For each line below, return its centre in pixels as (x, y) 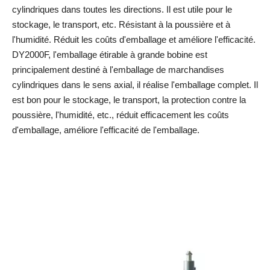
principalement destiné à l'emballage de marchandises (118, 70)
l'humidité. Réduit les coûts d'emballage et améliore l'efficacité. (134, 39)
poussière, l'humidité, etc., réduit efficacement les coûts (121, 115)
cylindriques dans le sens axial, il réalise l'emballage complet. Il (135, 85)
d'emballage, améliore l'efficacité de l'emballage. (111, 130)
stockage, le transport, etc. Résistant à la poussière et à (121, 24)
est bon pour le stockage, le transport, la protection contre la (129, 100)
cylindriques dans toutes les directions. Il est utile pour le (122, 9)
